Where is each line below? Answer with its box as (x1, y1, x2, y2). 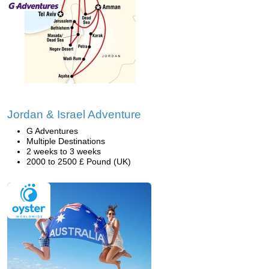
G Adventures (26, 126, 78, 136)
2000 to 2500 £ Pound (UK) (26, 157, 131, 166)
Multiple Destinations (26, 136, 105, 146)
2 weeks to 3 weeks (26, 147, 101, 156)
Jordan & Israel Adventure (7, 108, 141, 121)
